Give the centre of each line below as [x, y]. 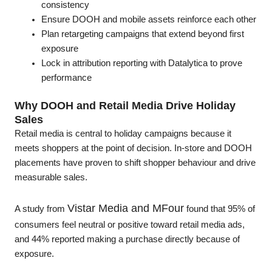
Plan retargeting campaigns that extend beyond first [142, 34]
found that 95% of [219, 209]
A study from [41, 209]
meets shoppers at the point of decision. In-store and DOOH [133, 148]
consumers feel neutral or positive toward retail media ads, [130, 225]
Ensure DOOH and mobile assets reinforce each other [148, 19]
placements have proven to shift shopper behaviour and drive [135, 162]
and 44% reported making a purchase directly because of [127, 240]
